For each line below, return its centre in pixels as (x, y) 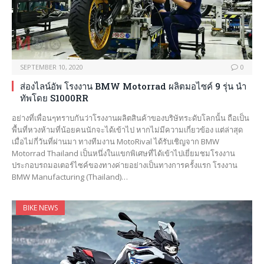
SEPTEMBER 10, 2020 (52, 67)
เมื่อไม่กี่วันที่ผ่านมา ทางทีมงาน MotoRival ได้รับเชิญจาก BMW (115, 141)
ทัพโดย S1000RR (54, 98)
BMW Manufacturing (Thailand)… (70, 176)
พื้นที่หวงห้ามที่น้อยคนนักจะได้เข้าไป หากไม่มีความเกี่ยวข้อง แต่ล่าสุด (127, 129)
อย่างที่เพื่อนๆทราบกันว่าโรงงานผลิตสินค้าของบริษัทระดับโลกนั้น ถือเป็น (131, 118)
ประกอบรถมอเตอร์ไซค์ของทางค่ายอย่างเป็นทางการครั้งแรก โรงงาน (125, 165)
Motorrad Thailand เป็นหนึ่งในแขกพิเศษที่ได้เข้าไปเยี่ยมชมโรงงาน (123, 153)
